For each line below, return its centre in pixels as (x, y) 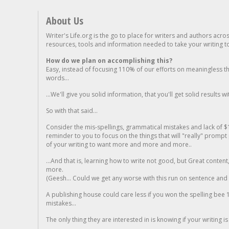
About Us (65, 21)
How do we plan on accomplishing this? (109, 61)
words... (58, 78)
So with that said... (72, 111)
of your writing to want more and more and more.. (119, 145)
